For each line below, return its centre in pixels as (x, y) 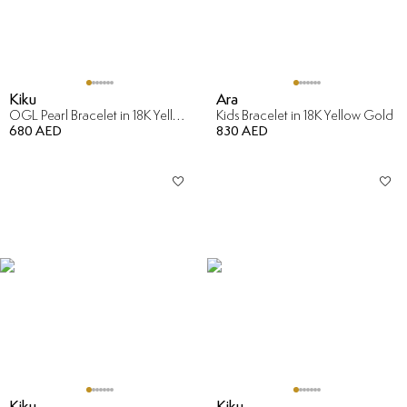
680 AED (35, 131)
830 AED (242, 131)
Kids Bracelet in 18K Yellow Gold (305, 115)
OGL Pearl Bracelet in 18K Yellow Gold (179, 115)
